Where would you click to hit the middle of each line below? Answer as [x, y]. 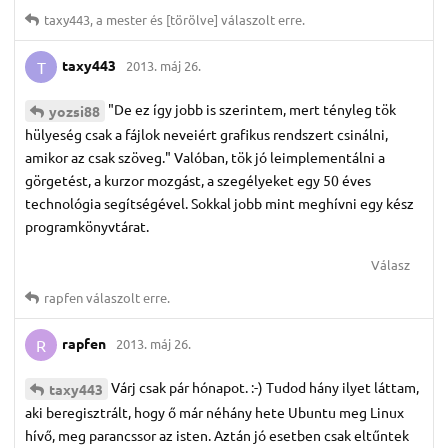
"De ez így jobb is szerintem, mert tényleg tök [252, 109]
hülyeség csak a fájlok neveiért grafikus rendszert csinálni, [206, 134]
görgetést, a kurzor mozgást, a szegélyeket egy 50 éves [198, 180]
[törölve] [192, 20]
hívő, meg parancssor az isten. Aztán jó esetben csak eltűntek [217, 435]
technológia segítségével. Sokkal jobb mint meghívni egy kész [219, 203]
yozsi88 [74, 111]
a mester [121, 20]
